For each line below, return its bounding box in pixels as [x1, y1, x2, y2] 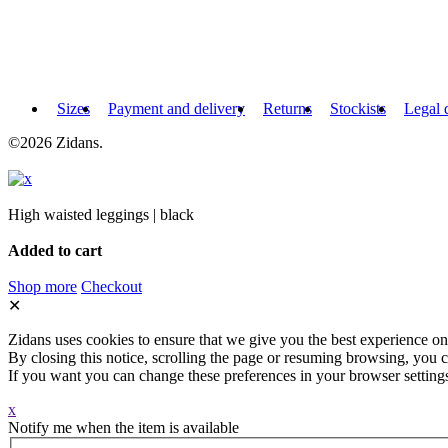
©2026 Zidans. [8, 133, 107, 151]
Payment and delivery [108, 99, 245, 117]
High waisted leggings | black [8, 205, 194, 223]
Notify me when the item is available [8, 418, 239, 436]
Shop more [8, 277, 77, 295]
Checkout [81, 277, 142, 295]
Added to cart [8, 241, 102, 259]
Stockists [330, 99, 386, 117]
